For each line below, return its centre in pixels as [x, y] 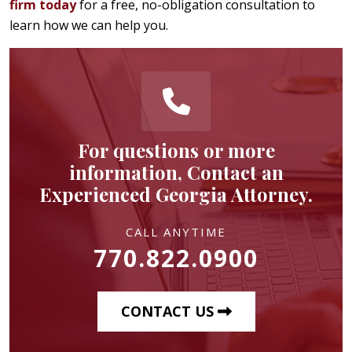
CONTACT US [169, 311]
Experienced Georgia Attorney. [176, 194]
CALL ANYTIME [176, 231]
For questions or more [176, 150]
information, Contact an [176, 172]
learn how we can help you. [89, 25]
